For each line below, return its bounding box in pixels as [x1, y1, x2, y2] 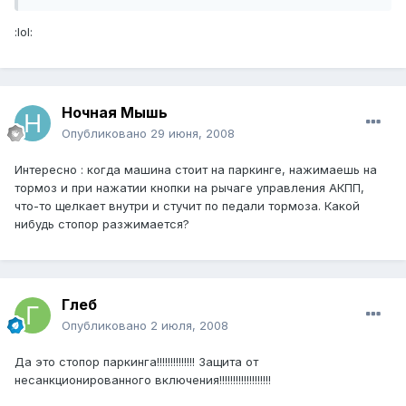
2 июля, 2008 [150, 318, 228, 333]
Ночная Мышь [62, 103, 168, 122]
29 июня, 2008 [150, 126, 235, 141]
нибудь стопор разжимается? [14, 217, 189, 232]
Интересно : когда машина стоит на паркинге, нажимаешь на [14, 162, 377, 178]
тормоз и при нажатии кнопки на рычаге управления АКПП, [14, 180, 364, 196]
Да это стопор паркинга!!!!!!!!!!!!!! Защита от [14, 354, 258, 370]
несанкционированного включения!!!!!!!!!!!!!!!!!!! [14, 372, 271, 388]
